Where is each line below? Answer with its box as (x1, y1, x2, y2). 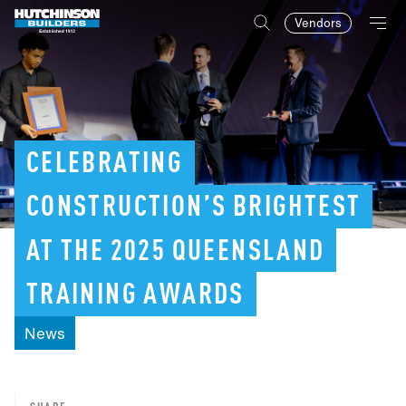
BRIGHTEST (232, 194, 362, 224)
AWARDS (143, 282, 245, 311)
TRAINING (25, 282, 138, 311)
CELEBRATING (25, 150, 184, 179)
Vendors (295, 14, 342, 32)
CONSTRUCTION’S (25, 194, 227, 224)
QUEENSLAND (171, 237, 325, 267)
